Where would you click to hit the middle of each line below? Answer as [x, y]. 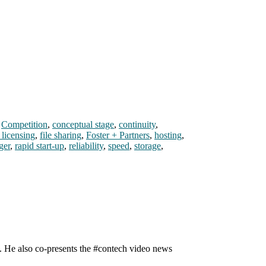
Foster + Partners [118, 135]
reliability [86, 146]
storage [148, 146]
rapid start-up [39, 146]
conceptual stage [83, 125]
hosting [168, 135]
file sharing [61, 135]
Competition [24, 125]
